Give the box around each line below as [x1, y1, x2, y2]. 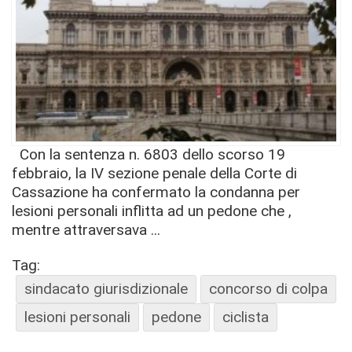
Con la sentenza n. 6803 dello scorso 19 [12, 145, 285, 163]
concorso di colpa [209, 279, 328, 298]
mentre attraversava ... [12, 220, 160, 239]
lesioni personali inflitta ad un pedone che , [12, 201, 291, 220]
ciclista [222, 307, 269, 326]
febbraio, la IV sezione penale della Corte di [12, 163, 297, 182]
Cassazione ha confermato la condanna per [12, 182, 300, 201]
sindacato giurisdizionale [24, 279, 188, 298]
